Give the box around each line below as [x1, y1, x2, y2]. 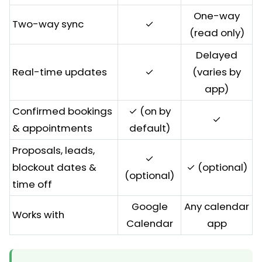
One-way [194, 9, 240, 23]
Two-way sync [12, 17, 84, 31]
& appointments [12, 121, 92, 135]
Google [131, 199, 168, 213]
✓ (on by [128, 104, 171, 118]
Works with [12, 208, 64, 222]
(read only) [189, 26, 244, 40]
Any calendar [184, 199, 249, 213]
